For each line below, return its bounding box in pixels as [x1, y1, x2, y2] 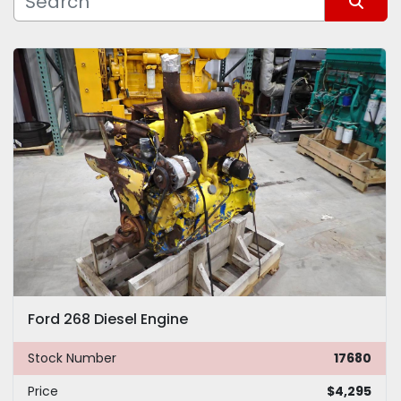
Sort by [160, 28, 225, 54]
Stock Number [28, 349, 116, 368]
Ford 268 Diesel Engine [28, 309, 188, 330]
